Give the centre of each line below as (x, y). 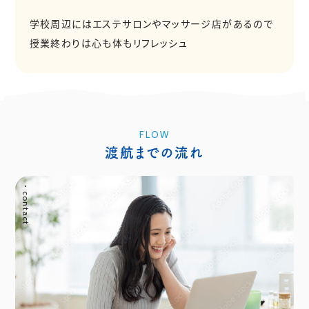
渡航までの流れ (154, 153)
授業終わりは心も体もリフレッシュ (108, 43)
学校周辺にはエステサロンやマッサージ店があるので (151, 24)
